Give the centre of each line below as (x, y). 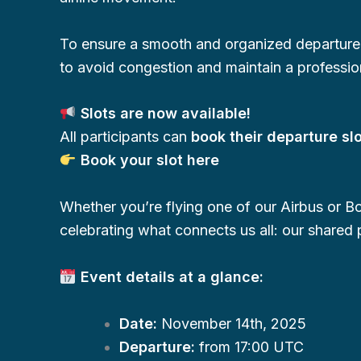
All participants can (125, 137)
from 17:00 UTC (249, 346)
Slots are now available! (165, 114)
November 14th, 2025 (232, 323)
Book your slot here (149, 160)
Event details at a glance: (172, 276)
